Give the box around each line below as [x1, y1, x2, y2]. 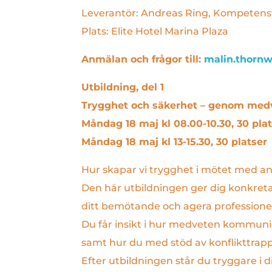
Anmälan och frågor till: [81, 53, 205, 65]
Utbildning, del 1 [81, 81, 165, 93]
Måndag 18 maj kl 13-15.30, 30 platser [81, 135, 268, 148]
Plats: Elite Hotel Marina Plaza [81, 25, 229, 37]
